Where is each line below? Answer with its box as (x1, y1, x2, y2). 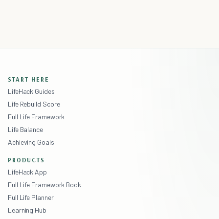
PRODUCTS (8, 156, 45, 164)
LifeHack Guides (8, 87, 55, 96)
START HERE (8, 75, 49, 84)
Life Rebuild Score (8, 100, 60, 109)
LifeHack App (8, 168, 47, 176)
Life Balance (8, 125, 43, 134)
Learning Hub (8, 206, 46, 215)
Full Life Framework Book (8, 180, 81, 189)
